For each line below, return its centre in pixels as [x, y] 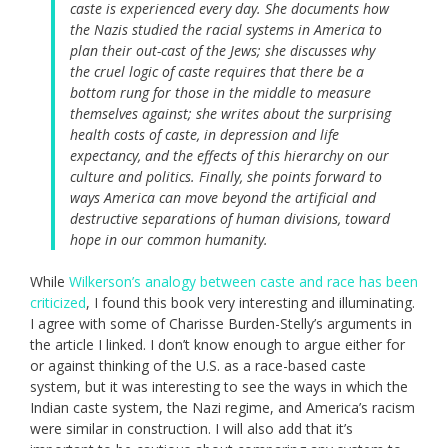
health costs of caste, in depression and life [204, 135]
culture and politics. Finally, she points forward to [226, 177]
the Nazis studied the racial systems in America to [226, 30]
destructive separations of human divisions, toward [230, 219]
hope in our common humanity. [169, 240]
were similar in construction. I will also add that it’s [191, 429]
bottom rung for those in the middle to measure [220, 93]
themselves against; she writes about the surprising [230, 114]
